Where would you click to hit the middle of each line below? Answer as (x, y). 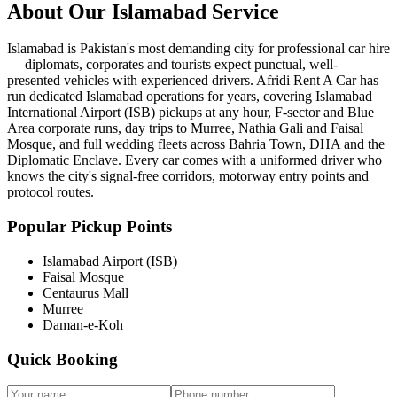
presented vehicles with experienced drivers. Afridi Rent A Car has (193, 81)
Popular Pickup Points (90, 227)
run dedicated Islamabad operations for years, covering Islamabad (190, 97)
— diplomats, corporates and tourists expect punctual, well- (172, 65)
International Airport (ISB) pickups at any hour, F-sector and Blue (191, 113)
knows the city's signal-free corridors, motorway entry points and (188, 176)
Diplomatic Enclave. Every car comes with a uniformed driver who (195, 160)
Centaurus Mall (86, 292)
